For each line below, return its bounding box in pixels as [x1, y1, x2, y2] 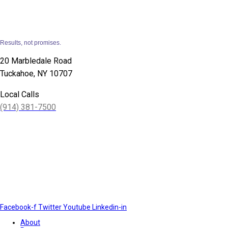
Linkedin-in [92, 203, 127, 211]
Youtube [63, 203, 91, 211]
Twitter [38, 203, 62, 211]
